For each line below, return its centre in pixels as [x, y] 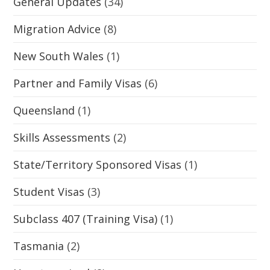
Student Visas [49, 191]
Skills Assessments [62, 137]
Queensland [44, 110]
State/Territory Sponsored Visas [98, 164]
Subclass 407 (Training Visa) [86, 218]
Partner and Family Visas [78, 83]
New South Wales [59, 56]
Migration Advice [57, 29]
